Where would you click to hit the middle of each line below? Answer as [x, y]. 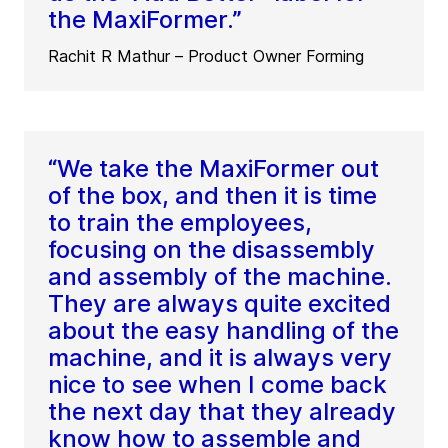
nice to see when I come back [217, 384]
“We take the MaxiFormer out [213, 168]
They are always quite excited [219, 303]
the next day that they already [222, 411]
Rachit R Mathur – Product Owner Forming [206, 55]
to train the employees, [180, 222]
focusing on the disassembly [211, 249]
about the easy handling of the [223, 330]
